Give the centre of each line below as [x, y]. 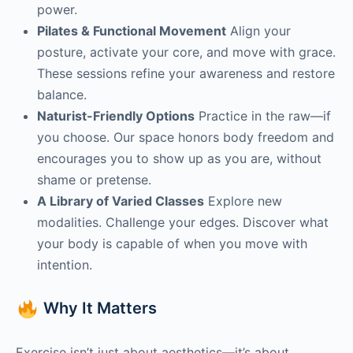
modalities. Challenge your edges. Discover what [183, 222]
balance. [62, 94]
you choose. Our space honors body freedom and [186, 137]
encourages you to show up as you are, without [179, 158]
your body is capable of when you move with [172, 243]
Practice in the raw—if [263, 115]
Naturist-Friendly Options [116, 115]
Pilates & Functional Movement [132, 30]
